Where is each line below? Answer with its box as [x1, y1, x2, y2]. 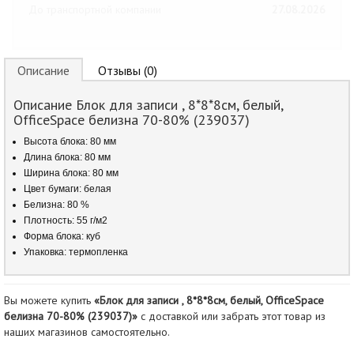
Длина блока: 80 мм [24, 152, 111, 163]
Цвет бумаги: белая [24, 183, 111, 194]
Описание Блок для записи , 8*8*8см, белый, [13, 96, 283, 114]
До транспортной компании [28, 2, 161, 17]
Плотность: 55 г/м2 [24, 215, 107, 226]
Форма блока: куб [24, 231, 100, 242]
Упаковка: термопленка [24, 247, 128, 258]
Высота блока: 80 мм [24, 136, 116, 147]
